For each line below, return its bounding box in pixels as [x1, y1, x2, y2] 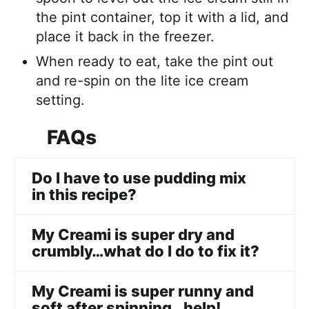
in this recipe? [32, 186, 137, 204]
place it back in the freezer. [36, 28, 215, 46]
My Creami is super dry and [32, 226, 235, 244]
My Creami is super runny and [32, 282, 254, 301]
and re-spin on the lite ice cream [36, 72, 248, 90]
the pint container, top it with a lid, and [36, 9, 288, 26]
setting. [36, 92, 85, 109]
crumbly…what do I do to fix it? [32, 242, 259, 261]
